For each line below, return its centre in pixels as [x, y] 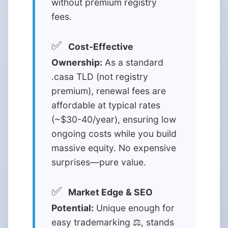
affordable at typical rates [106, 105]
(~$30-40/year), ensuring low [114, 119]
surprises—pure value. [99, 162]
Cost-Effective [101, 47]
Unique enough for [134, 208]
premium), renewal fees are [109, 91]
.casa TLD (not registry [100, 77]
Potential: [73, 208]
